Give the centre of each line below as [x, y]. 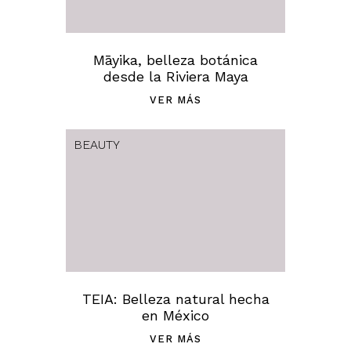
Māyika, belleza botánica [175, 60]
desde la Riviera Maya [175, 76]
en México [175, 315]
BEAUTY [97, 145]
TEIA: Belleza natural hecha [175, 299]
